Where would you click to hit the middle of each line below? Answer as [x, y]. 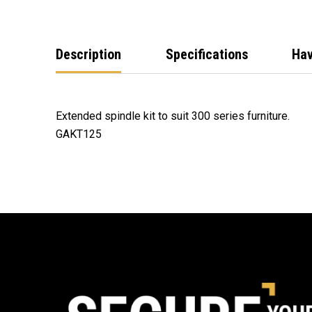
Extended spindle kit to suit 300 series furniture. [174, 116]
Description [88, 54]
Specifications [206, 54]
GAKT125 [79, 134]
